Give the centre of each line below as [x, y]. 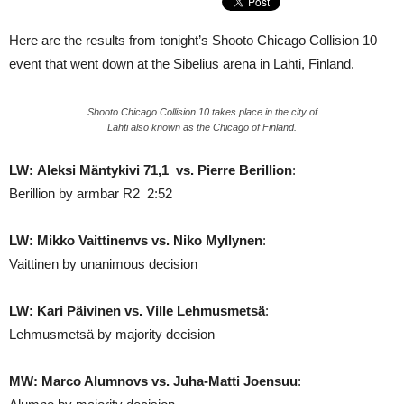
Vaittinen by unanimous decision [103, 264]
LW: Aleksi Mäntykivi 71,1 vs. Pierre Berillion [151, 170]
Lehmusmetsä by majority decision [112, 334]
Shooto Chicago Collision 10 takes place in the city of [202, 112]
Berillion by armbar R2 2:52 [91, 193]
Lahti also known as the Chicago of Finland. [202, 127]
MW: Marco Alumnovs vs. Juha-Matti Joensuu [153, 381]
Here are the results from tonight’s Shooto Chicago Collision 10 [193, 40]
